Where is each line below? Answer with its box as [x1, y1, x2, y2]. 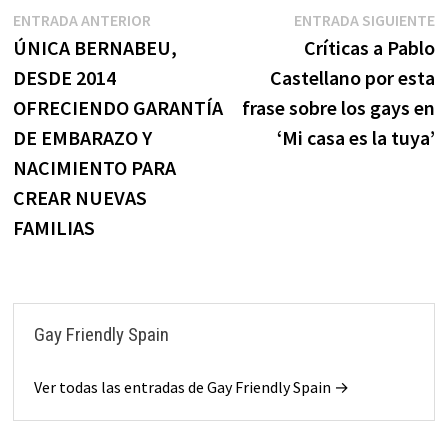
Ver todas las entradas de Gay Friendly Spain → [33, 377, 349, 398]
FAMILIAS [12, 215, 95, 241]
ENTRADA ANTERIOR [12, 10, 151, 31]
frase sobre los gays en [242, 95, 436, 121]
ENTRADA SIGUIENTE [294, 10, 436, 31]
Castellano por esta [270, 65, 436, 91]
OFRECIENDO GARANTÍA [12, 95, 223, 121]
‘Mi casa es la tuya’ [277, 125, 436, 151]
